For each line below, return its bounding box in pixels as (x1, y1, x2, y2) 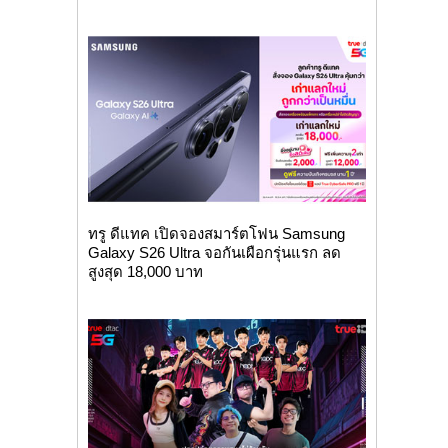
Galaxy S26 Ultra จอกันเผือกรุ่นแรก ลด (87, 243, 341, 261)
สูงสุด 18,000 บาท (87, 262, 203, 280)
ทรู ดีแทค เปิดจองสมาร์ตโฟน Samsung (87, 224, 345, 242)
